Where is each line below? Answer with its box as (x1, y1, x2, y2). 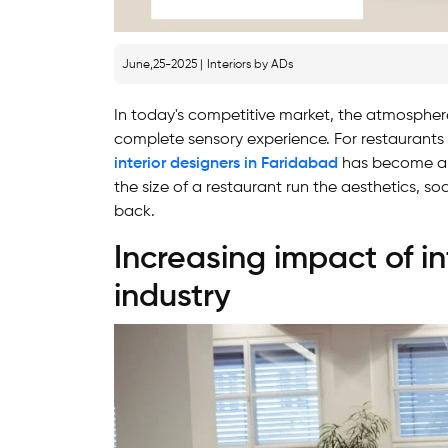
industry (114, 280, 231, 313)
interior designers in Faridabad (114, 155, 338, 172)
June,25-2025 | (122, 58, 203, 71)
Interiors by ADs (207, 58, 293, 71)
